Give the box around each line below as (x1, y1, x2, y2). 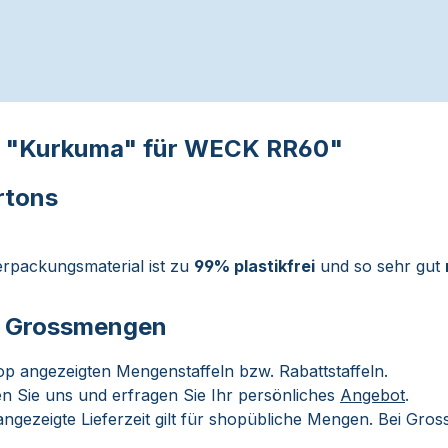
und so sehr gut (315, 256, 445, 276)
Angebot (340, 385, 405, 405)
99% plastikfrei (194, 256, 315, 276)
